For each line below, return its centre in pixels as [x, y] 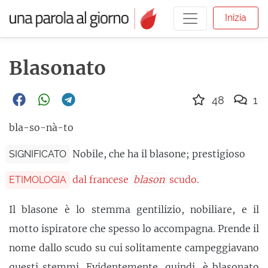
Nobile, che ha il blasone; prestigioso [159, 153]
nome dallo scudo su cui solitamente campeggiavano [134, 247]
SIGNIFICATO [38, 154]
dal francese [102, 179]
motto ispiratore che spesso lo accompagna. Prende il [134, 228]
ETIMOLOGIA [38, 179]
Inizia [235, 17]
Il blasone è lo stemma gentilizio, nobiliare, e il [134, 209]
